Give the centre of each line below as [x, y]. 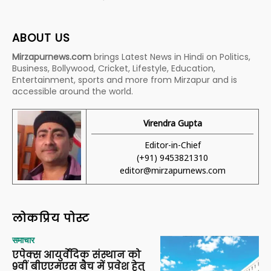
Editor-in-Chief [172, 145]
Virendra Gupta [172, 123]
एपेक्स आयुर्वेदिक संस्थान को [77, 255]
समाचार [23, 240]
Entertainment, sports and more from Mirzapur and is [125, 80]
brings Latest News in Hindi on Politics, [171, 57]
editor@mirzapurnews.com [172, 170]
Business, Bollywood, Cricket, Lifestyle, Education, [114, 68]
